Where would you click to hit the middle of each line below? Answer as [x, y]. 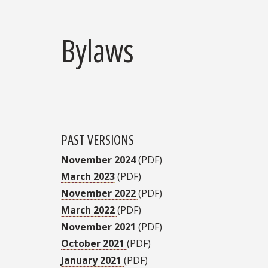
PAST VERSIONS [98, 140]
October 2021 [94, 244]
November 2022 [100, 194]
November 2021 [100, 227]
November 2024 [98, 160]
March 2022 [89, 210]
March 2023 [88, 177]
